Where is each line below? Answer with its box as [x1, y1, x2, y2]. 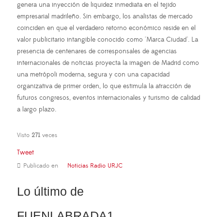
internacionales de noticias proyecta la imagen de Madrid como [17, 58, 199, 67]
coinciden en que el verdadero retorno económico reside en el [17, 23, 196, 32]
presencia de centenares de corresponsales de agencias [17, 46, 177, 56]
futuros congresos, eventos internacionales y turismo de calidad [17, 93, 200, 102]
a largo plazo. [17, 105, 56, 114]
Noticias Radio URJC [67, 161, 123, 170]
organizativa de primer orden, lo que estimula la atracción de [17, 81, 191, 91]
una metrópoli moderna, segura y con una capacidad [17, 70, 170, 79]
